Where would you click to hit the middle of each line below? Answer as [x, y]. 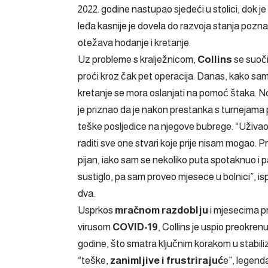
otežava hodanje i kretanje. [134, 42]
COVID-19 [135, 227]
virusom [95, 227]
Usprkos [95, 210]
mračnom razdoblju [162, 210]
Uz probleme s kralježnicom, [138, 59]
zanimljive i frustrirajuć [167, 260]
